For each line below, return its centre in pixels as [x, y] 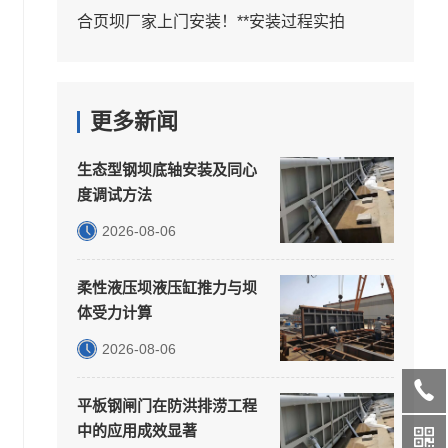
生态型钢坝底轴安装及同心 [166, 169]
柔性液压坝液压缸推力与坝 [166, 287]
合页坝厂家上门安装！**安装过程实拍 [210, 21]
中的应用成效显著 [136, 430]
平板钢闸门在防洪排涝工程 [166, 405]
